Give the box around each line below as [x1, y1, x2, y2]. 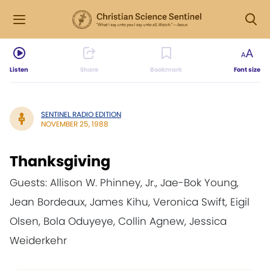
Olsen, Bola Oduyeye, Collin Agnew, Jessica [10, 214, 227, 228]
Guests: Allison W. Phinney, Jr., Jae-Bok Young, [10, 175, 239, 190]
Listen [10, 65, 28, 74]
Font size [234, 65, 260, 74]
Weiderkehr [10, 233, 67, 248]
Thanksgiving [10, 151, 110, 171]
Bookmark [150, 65, 182, 74]
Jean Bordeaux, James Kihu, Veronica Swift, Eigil [10, 195, 250, 209]
